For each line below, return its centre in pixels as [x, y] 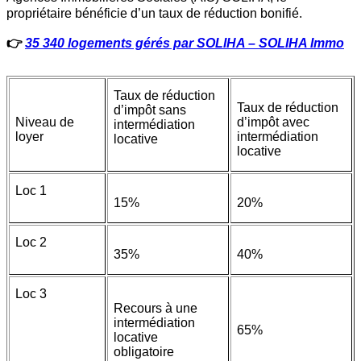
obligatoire [145, 352]
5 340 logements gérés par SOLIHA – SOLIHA [171, 43]
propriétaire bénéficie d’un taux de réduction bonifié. [154, 14]
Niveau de [45, 122]
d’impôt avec [273, 122]
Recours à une [156, 309]
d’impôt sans [150, 110]
